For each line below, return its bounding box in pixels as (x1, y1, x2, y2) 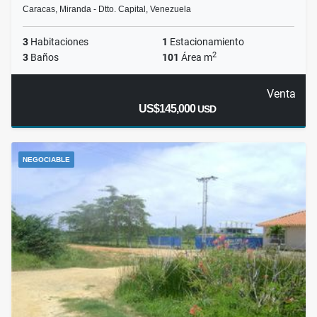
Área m (179, 52, 212, 64)
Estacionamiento (168, 36, 244, 48)
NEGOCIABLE (23, 156, 70, 164)
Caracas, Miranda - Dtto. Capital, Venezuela (23, 4, 191, 15)
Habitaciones (28, 36, 88, 48)
